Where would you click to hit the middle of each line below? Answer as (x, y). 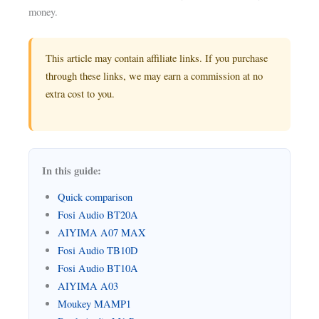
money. (43, 12)
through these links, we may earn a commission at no (155, 76)
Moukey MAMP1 (95, 303)
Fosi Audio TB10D (98, 250)
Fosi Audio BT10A (98, 268)
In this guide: (72, 170)
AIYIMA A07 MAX (102, 232)
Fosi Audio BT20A (98, 214)
